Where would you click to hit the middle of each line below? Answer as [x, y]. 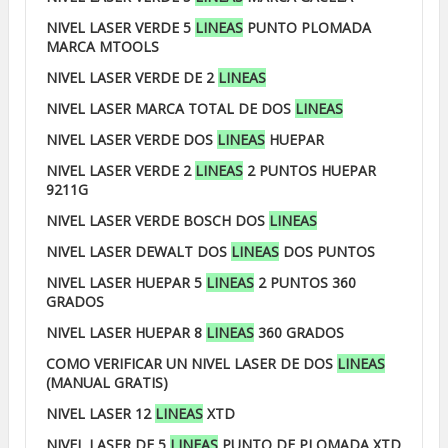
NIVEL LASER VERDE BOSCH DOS [157, 220]
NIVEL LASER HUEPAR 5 [126, 282]
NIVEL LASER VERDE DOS [131, 139]
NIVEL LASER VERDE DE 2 [132, 77]
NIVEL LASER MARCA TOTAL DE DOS [170, 108]
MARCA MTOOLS [102, 46]
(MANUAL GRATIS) [107, 382]
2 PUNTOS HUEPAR [309, 170]
